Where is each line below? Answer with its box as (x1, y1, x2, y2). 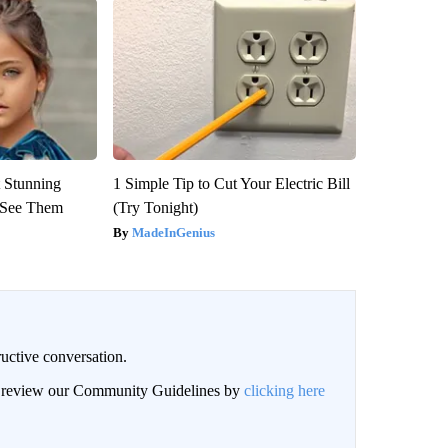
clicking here (243, 382, 325, 400)
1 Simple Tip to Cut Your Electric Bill (112, 175, 350, 193)
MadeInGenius (131, 225, 215, 241)
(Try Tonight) (112, 199, 198, 217)
